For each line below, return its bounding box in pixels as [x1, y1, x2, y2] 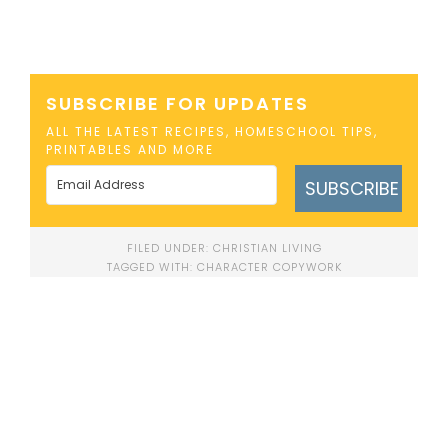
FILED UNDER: [126, 240, 213, 257]
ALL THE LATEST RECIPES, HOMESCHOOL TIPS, [45, 122, 378, 140]
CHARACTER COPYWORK [196, 259, 342, 276]
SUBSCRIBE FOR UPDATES [45, 90, 309, 116]
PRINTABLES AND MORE [45, 140, 214, 158]
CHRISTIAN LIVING [212, 240, 322, 257]
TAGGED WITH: [106, 259, 197, 276]
